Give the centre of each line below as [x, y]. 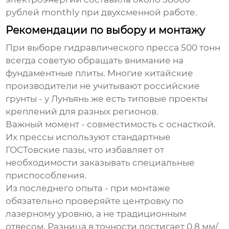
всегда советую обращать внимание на [95, 61]
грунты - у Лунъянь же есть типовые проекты [107, 99]
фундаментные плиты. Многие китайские [100, 73]
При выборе [35, 48]
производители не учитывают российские [103, 86]
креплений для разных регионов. [82, 112]
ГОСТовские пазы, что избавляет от [85, 150]
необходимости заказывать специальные [100, 163]
